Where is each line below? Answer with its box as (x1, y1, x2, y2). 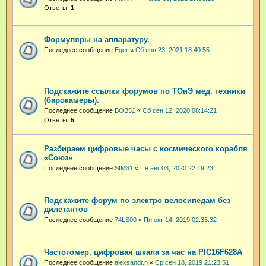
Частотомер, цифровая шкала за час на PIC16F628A (44, 247, 242, 256)
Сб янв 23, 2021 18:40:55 (135, 46, 210, 53)
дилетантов (44, 204, 88, 214)
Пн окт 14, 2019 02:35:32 (144, 216, 217, 223)
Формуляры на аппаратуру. (44, 34, 150, 44)
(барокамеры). (44, 95, 99, 104)
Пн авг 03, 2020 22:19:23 (140, 164, 213, 172)
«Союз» (44, 153, 72, 162)
